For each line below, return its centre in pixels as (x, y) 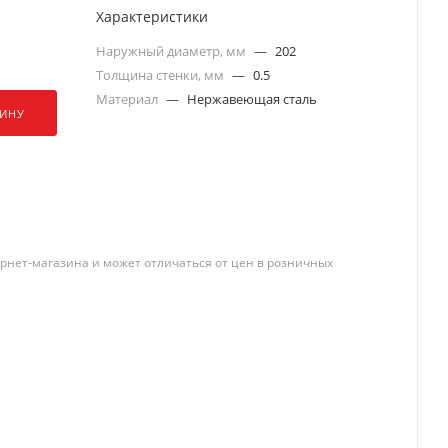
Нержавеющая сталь (252, 98)
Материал (128, 98)
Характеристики (152, 16)
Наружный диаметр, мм (172, 50)
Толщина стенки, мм (161, 74)
